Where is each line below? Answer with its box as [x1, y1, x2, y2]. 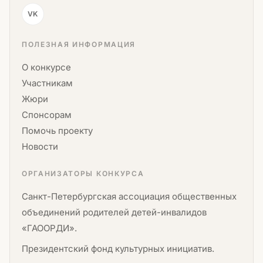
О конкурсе [22, 61, 71, 73]
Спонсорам [22, 109, 72, 120]
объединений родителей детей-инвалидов [22, 206, 207, 218]
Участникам [22, 77, 73, 89]
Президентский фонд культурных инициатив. [22, 242, 214, 254]
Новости [22, 140, 58, 152]
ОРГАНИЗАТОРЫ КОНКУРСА [22, 168, 144, 178]
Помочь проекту [22, 124, 93, 136]
